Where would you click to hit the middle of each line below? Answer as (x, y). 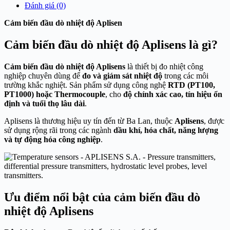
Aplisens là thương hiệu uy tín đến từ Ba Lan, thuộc (89, 121)
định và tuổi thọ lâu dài (44, 103)
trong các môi (185, 75)
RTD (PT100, (191, 85)
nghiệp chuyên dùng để (43, 75)
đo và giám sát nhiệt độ (122, 75)
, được (214, 121)
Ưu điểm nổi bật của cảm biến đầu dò (102, 197)
